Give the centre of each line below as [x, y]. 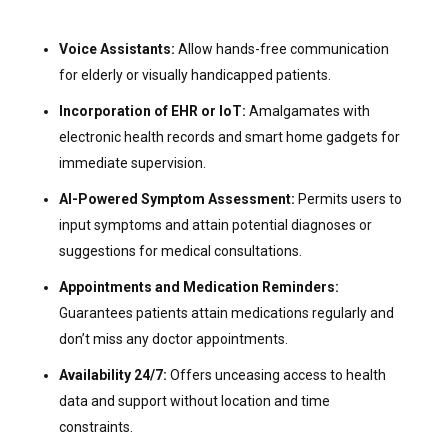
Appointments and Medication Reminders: [198, 286]
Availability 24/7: [114, 374]
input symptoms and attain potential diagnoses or [215, 224]
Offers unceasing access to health [277, 374]
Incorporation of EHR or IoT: [153, 110]
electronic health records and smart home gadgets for [229, 136]
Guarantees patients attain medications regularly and [226, 312]
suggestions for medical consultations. [180, 250]
